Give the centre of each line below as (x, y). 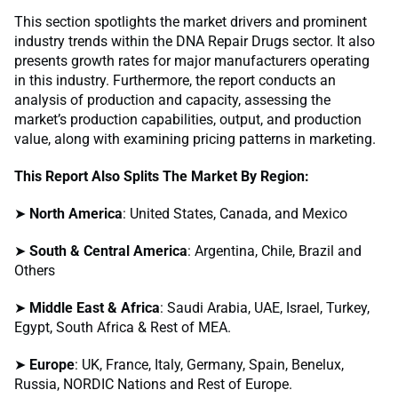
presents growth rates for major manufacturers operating (192, 61)
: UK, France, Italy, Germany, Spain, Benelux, (209, 365)
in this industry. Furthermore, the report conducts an (175, 81)
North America (76, 214)
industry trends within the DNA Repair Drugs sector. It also (195, 42)
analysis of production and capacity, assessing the (172, 100)
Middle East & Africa (95, 308)
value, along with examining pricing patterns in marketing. (195, 139)
